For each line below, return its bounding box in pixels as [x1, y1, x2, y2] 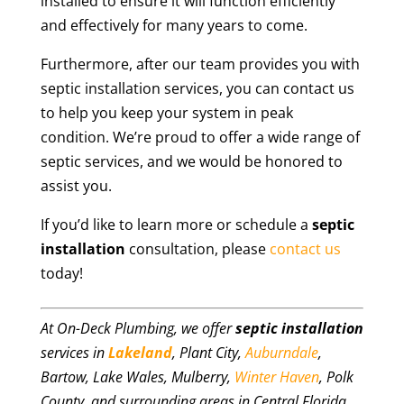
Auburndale [244, 343, 318, 363]
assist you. [40, 176, 112, 197]
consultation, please [124, 239, 270, 260]
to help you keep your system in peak [40, 103, 293, 124]
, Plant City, [171, 343, 245, 363]
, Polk [318, 367, 353, 388]
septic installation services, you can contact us [40, 78, 354, 99]
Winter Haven [234, 367, 319, 388]
